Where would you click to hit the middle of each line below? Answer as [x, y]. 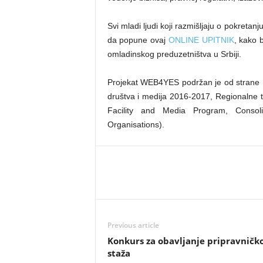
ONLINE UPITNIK [201, 40]
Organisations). [136, 124]
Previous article [133, 225]
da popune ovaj [138, 40]
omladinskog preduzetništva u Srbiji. [174, 54]
